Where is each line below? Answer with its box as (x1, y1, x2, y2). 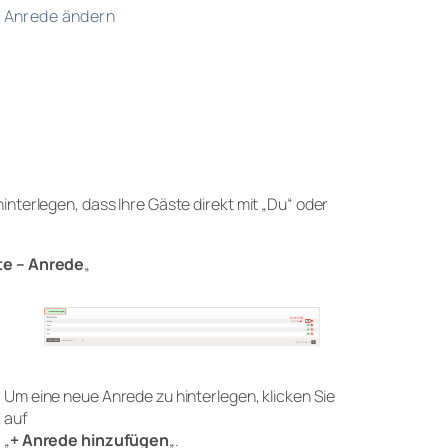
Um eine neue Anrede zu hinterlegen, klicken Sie (4, 385, 336, 408)
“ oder (286, 192, 329, 215)
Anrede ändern (3, 4, 116, 27)
